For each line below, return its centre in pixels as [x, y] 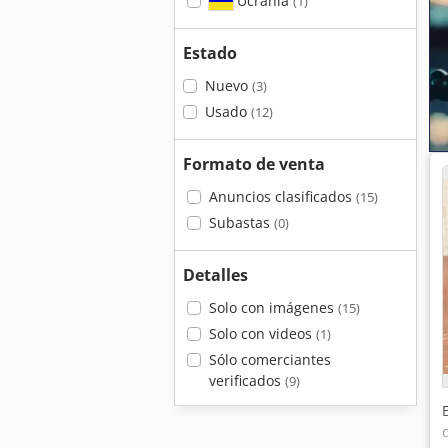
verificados [246, 380]
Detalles [215, 275]
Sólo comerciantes [269, 359]
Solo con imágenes [273, 307]
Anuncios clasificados [282, 196]
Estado [210, 53]
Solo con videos [262, 333]
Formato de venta [254, 164]
